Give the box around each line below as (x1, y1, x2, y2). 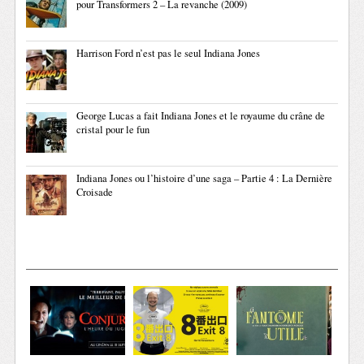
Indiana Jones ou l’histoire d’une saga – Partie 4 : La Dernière (76, 171, 333, 186)
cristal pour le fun (76, 123, 150, 137)
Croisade (76, 185, 114, 200)
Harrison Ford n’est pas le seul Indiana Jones (76, 46, 261, 61)
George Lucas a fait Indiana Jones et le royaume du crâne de (76, 109, 326, 123)
